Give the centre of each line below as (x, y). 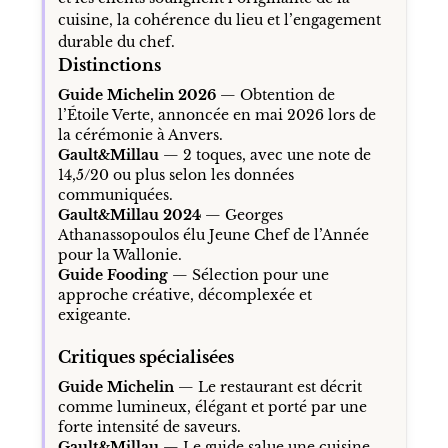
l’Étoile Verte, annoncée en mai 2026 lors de (216, 114)
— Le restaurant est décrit (267, 386)
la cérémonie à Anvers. (140, 134)
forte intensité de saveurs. (149, 426)
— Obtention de (275, 94)
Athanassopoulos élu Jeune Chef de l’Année (213, 234)
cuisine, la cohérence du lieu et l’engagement (219, 19)
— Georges (241, 214)
